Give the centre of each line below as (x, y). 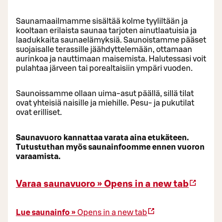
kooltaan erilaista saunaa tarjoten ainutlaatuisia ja (106, 30)
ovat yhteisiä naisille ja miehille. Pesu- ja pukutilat (105, 103)
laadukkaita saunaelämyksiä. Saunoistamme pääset (111, 40)
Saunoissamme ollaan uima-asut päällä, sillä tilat (105, 93)
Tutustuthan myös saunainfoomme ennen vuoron (110, 147)
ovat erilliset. (39, 112)
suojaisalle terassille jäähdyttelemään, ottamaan (104, 49)
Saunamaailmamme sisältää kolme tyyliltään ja (102, 21)
